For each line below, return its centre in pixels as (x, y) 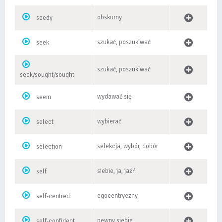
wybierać (109, 121)
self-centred (53, 196)
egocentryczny (117, 196)
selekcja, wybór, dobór (128, 146)
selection (49, 147)
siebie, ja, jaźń (116, 171)
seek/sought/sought (47, 75)
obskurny (110, 17)
